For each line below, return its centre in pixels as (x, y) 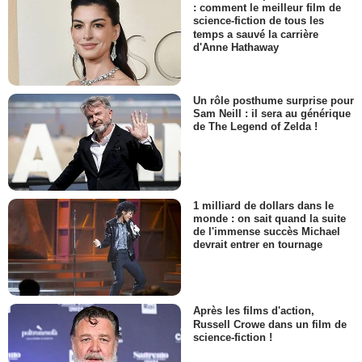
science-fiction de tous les (259, 21)
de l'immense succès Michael (267, 232)
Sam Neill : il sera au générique (272, 113)
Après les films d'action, (254, 311)
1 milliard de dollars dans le (263, 206)
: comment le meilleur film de (267, 8)
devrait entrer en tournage (258, 245)
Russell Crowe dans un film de (270, 324)
